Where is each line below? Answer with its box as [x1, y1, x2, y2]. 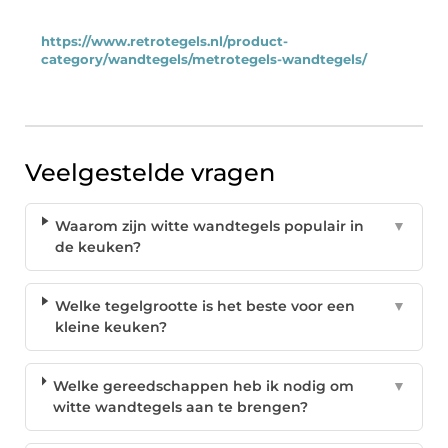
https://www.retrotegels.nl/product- [41, 34, 288, 50]
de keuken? [55, 238, 142, 257]
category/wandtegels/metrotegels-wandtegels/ [41, 52, 367, 68]
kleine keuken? [54, 318, 167, 337]
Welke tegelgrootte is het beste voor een [54, 297, 355, 316]
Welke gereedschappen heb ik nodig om [53, 377, 355, 396]
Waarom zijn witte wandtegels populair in [55, 217, 365, 236]
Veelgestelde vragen [25, 158, 275, 188]
